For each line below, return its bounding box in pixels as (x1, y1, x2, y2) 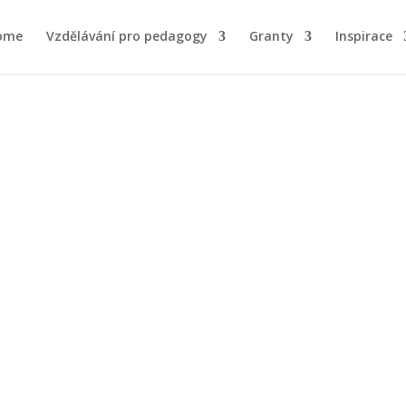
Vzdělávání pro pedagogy (46, 27, 208, 44)
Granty (249, 27, 294, 44)
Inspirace (335, 27, 392, 44)
